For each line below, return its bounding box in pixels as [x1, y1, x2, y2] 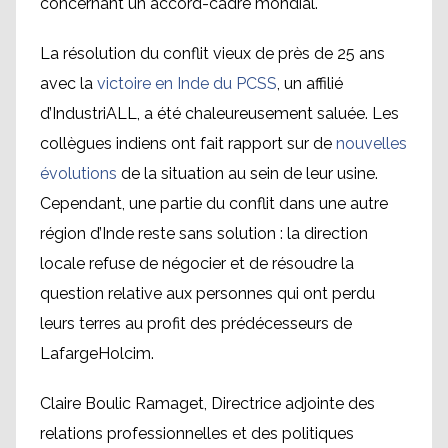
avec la [40, 73, 97, 93]
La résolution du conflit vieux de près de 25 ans [40, 43, 385, 63]
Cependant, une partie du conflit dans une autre [40, 193, 388, 213]
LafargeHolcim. [40, 343, 154, 363]
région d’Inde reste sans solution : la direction [40, 223, 368, 243]
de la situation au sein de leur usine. [117, 163, 378, 183]
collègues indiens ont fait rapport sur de [40, 133, 336, 153]
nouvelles [336, 133, 407, 153]
